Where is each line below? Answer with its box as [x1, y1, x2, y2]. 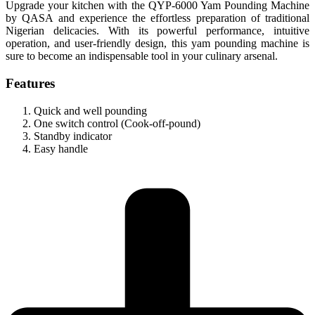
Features [6, 76, 55, 91]
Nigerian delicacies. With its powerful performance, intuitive [6, 25, 309, 37]
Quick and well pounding [34, 104, 147, 117]
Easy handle [34, 142, 88, 155]
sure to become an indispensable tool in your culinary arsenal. [6, 50, 278, 63]
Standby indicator [34, 129, 112, 142]
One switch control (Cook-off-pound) [34, 117, 200, 129]
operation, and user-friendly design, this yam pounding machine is [6, 37, 309, 50]
